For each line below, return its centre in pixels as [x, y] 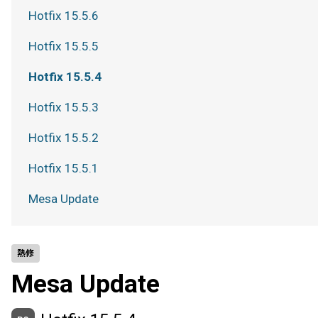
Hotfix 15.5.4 [65, 77]
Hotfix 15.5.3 [64, 107]
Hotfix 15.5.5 [64, 46]
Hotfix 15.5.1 [64, 168]
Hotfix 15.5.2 [64, 138]
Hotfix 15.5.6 [64, 16]
